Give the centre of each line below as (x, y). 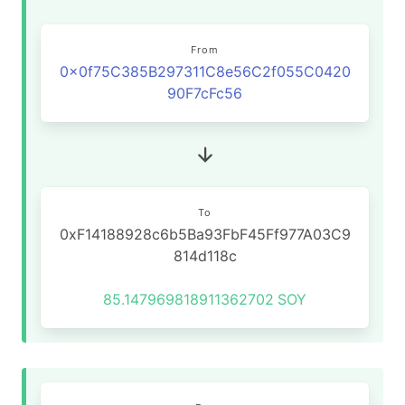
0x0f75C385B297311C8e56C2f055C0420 (205, 71)
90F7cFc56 (205, 93)
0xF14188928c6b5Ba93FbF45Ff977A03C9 (205, 234)
